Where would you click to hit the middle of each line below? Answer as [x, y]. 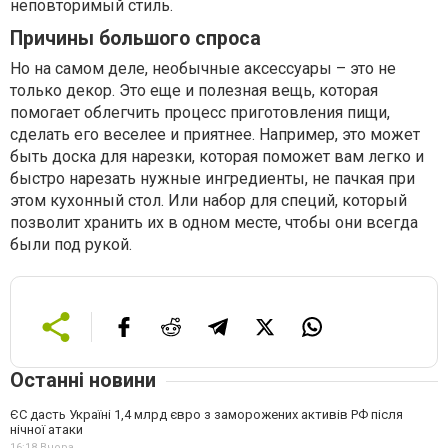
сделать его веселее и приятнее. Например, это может [215, 134]
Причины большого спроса [135, 38]
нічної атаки [46, 429]
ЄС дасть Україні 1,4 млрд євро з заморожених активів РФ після [206, 414]
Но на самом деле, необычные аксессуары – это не [203, 68]
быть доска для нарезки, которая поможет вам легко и [217, 156]
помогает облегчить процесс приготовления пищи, [200, 112]
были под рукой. [71, 244]
